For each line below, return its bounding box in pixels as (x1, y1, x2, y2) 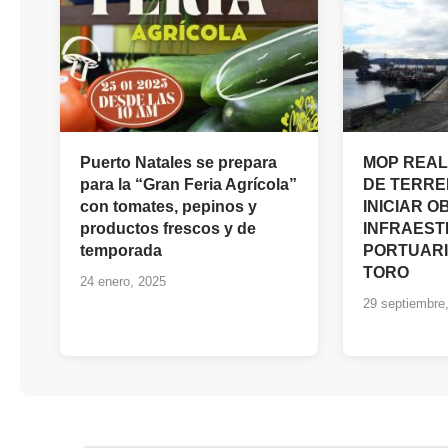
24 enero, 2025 (80, 274, 166, 289)
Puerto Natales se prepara (80, 154, 277, 171)
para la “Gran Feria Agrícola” (80, 176, 297, 193)
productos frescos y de (80, 220, 256, 237)
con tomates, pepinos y (80, 198, 257, 215)
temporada (80, 242, 162, 259)
